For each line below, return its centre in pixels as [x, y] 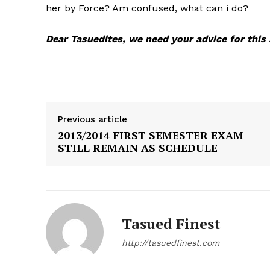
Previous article [93, 120]
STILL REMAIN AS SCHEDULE [138, 148]
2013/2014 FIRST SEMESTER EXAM [151, 135]
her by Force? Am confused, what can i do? [147, 8]
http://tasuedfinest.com [171, 243]
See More [163, 210]
